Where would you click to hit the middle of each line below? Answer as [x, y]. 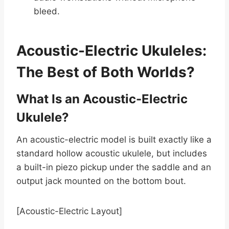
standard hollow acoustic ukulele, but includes [112, 154]
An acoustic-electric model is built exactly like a [114, 140]
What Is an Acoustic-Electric [102, 99]
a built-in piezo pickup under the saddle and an [114, 167]
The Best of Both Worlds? [106, 72]
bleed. [47, 12]
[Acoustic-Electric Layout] [69, 211]
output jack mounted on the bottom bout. [101, 181]
